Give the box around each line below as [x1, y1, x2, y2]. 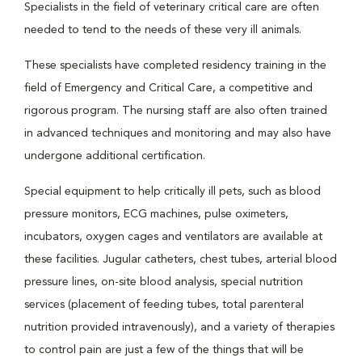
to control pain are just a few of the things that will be [24, 344, 304, 356]
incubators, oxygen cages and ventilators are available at [24, 231, 322, 242]
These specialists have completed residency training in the [24, 60, 326, 71]
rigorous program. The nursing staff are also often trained [24, 105, 327, 116]
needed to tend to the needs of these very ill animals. [24, 24, 301, 36]
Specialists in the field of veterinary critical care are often [24, 2, 319, 13]
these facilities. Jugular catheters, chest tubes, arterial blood [24, 254, 337, 265]
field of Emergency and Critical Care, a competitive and [24, 82, 313, 94]
